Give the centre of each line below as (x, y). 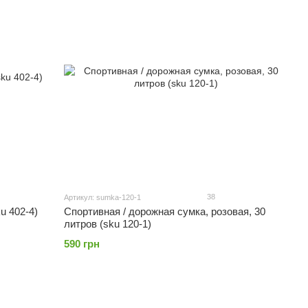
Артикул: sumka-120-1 (103, 197)
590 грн (82, 244)
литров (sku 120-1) (108, 224)
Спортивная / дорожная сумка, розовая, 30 (165, 211)
